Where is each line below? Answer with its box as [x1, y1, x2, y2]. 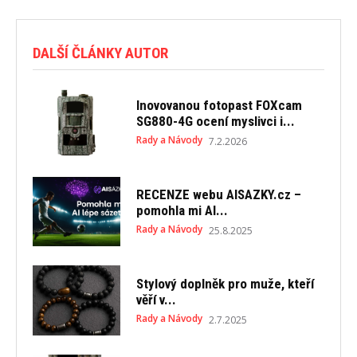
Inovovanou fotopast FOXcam [135, 97, 302, 114]
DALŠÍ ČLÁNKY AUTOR [33, 43, 168, 62]
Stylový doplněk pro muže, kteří [135, 275, 314, 292]
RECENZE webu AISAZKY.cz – [135, 186, 301, 202]
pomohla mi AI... [135, 202, 228, 218]
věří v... [135, 291, 176, 308]
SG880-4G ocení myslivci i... [135, 113, 295, 130]
